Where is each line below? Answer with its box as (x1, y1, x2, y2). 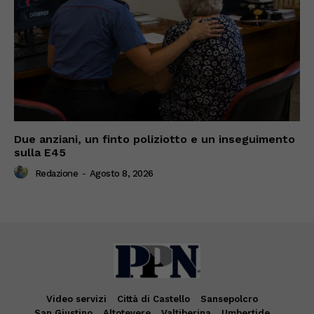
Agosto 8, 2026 (89, 168, 153, 179)
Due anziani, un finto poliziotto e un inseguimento (14, 132, 295, 146)
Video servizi (46, 294, 107, 305)
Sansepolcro (200, 294, 258, 305)
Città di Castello (116, 294, 190, 305)
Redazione (34, 168, 78, 179)
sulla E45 (14, 146, 66, 160)
